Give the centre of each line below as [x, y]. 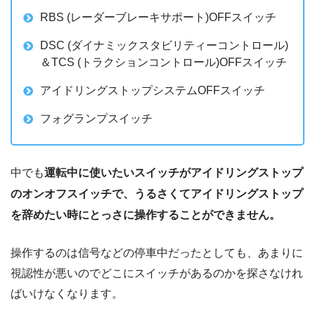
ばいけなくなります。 [67, 293]
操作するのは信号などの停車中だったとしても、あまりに [157, 252]
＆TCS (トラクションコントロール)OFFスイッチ [163, 62]
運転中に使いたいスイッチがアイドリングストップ [174, 172]
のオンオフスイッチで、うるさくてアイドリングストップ [157, 193]
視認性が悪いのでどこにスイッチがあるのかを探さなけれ [157, 273]
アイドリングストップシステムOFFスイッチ [153, 90]
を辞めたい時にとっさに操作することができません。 [146, 214]
